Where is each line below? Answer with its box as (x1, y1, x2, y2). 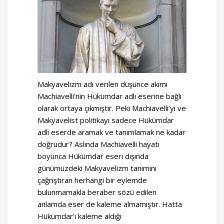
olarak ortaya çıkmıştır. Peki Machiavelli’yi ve (37, 103, 186, 113)
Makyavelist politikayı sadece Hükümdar (37, 115, 174, 125)
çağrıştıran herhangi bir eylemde (37, 175, 147, 185)
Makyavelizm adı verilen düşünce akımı (37, 79, 167, 89)
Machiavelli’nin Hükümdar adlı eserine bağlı (37, 91, 181, 101)
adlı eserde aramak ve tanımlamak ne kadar (37, 127, 185, 137)
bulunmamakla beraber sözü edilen (37, 187, 156, 197)
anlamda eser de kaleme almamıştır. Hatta (37, 199, 182, 209)
